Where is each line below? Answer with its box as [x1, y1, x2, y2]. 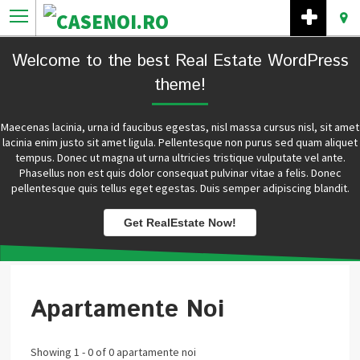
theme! [154, 72, 206, 97]
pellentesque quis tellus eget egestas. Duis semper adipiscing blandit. [10, 180, 350, 195]
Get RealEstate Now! [124, 215, 236, 229]
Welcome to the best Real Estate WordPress [11, 48, 349, 73]
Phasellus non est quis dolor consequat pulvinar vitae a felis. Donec [18, 165, 342, 180]
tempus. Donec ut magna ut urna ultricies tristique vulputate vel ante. [14, 149, 346, 165]
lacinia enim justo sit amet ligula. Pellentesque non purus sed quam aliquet [2, 134, 358, 149]
